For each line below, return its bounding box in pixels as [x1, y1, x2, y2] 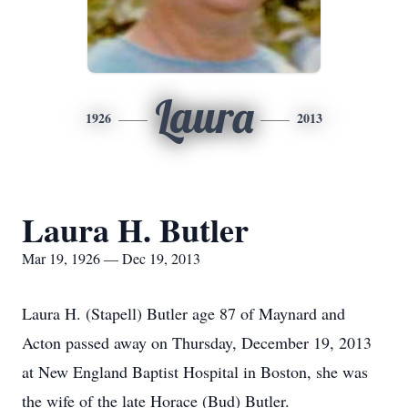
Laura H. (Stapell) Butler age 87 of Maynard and [22, 302, 345, 324]
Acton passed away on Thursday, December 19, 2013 [22, 331, 372, 353]
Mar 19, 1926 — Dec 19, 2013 [22, 249, 200, 268]
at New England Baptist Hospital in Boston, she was [22, 361, 368, 382]
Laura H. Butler [22, 206, 249, 253]
